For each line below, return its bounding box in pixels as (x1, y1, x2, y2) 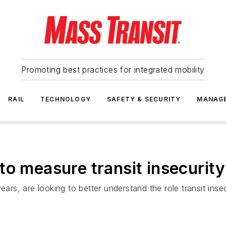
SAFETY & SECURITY (107, 95, 181, 103)
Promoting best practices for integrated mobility (21, 65, 205, 75)
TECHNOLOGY (40, 95, 91, 103)
